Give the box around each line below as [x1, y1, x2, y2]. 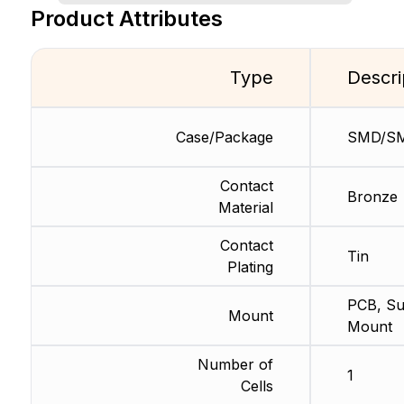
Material [217, 197, 273, 216]
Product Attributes [30, 5, 223, 32]
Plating [226, 257, 273, 276]
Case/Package [175, 127, 273, 146]
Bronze [346, 187, 398, 206]
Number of [197, 354, 273, 373]
